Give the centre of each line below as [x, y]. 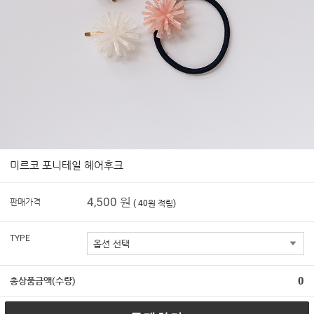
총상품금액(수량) [43, 281]
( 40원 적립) [155, 203]
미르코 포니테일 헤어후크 [67, 165]
